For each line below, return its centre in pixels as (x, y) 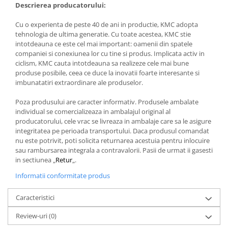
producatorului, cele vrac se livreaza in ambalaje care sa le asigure (113, 121)
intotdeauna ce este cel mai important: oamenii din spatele (104, 44)
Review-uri (32, 216)
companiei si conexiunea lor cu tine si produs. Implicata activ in (110, 54)
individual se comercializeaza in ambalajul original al (93, 112)
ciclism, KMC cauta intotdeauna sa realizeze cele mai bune (102, 63)
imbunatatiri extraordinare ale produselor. (79, 83)
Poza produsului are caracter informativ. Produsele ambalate (107, 102)
